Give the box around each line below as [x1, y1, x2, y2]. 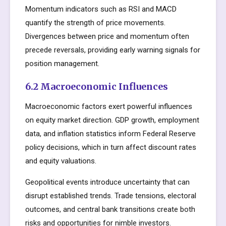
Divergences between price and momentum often [25, 32, 189, 41]
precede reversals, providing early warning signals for [25, 45, 200, 54]
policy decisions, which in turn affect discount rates [25, 143, 196, 152]
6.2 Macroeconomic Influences [25, 81, 168, 92]
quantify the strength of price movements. [25, 18, 165, 27]
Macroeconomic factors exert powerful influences [25, 102, 192, 111]
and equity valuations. [25, 156, 96, 165]
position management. [25, 59, 99, 68]
